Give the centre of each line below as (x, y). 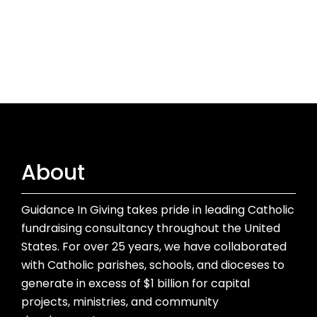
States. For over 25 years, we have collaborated (154, 246)
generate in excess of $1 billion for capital (136, 283)
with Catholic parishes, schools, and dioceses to (153, 265)
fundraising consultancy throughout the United (151, 228)
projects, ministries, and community (120, 301)
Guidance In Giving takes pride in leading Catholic (158, 209)
